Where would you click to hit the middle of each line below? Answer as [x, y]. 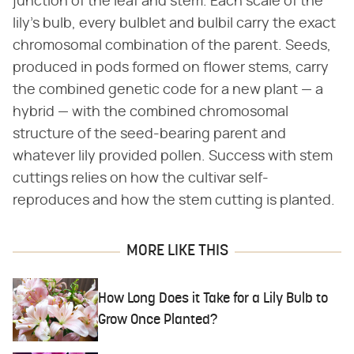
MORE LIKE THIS [177, 252]
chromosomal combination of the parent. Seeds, [172, 46]
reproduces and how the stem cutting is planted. [174, 201]
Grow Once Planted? [158, 320]
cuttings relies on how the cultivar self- [141, 179]
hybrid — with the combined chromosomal [151, 113]
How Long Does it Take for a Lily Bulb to [213, 299]
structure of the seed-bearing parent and [149, 135]
